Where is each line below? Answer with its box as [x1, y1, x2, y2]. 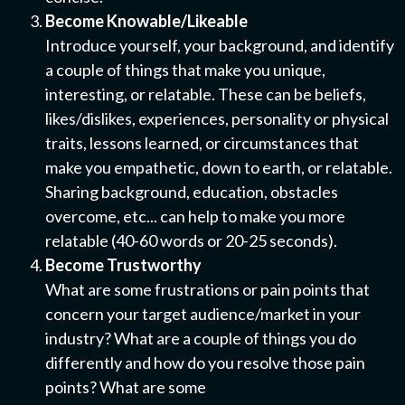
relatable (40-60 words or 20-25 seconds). [45, 231, 337, 251]
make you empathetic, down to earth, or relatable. [45, 157, 392, 178]
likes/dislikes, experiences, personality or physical [45, 108, 389, 129]
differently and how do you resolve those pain [45, 353, 365, 373]
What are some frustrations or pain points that [45, 279, 370, 300]
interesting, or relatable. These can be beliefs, [45, 84, 366, 105]
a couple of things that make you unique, [45, 60, 325, 80]
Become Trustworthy [45, 255, 202, 276]
